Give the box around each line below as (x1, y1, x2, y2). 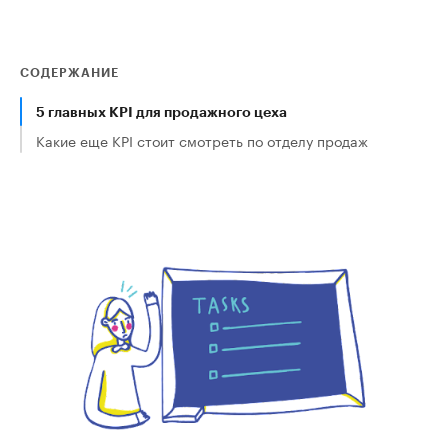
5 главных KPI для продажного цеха (36, 103, 287, 120)
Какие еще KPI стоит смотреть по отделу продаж (36, 129, 368, 151)
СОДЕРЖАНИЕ (20, 65, 119, 79)
